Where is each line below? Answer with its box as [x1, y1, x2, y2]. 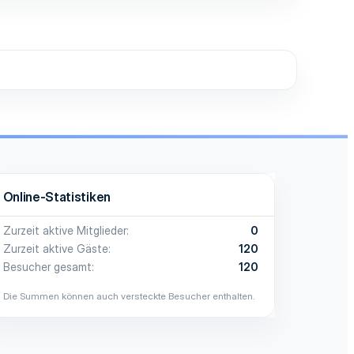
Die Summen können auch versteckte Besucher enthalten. [2, 289, 255, 302]
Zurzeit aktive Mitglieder [2, 223, 126, 237]
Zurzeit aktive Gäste [2, 241, 108, 255]
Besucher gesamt [2, 259, 92, 273]
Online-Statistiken [2, 188, 111, 205]
